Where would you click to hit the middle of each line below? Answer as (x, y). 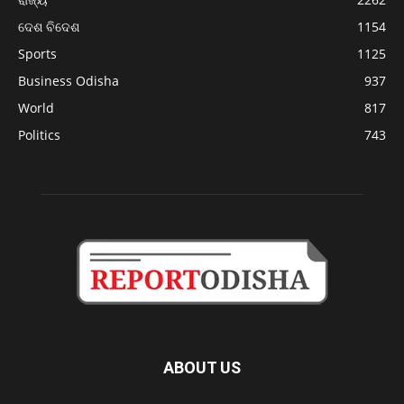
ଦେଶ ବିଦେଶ (49, 26)
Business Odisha (69, 80)
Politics (39, 134)
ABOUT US (202, 367)
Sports (37, 53)
